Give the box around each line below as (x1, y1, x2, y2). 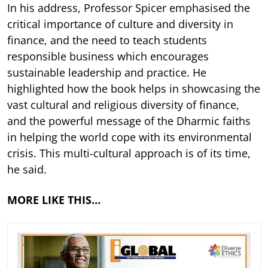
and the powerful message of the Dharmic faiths (7, 114, 251, 129)
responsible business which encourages (7, 49, 209, 64)
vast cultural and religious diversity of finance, (7, 98, 239, 112)
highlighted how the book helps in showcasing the (7, 81, 260, 96)
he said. (7, 162, 47, 177)
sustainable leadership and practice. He (7, 65, 206, 80)
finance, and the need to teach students (7, 33, 207, 48)
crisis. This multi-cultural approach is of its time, (7, 146, 251, 161)
